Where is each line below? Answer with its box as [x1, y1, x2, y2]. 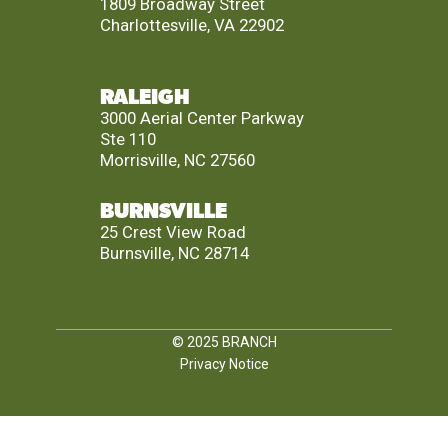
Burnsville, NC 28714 [99, 243, 249, 264]
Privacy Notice [179, 355, 269, 372]
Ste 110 [99, 129, 156, 150]
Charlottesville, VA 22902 [99, 15, 284, 36]
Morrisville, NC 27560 [99, 150, 255, 171]
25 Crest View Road [99, 222, 246, 243]
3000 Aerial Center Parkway [99, 108, 304, 129]
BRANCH [221, 334, 277, 351]
